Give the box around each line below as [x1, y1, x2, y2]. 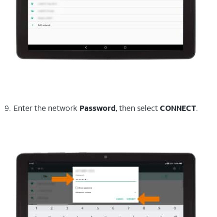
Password [79, 103, 116, 113]
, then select [116, 103, 160, 113]
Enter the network [14, 103, 79, 113]
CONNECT [160, 103, 196, 113]
